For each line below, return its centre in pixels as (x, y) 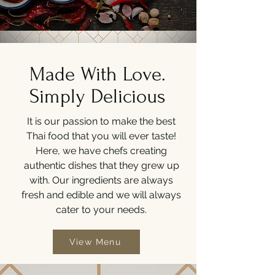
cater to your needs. (101, 210)
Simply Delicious (98, 96)
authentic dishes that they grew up (101, 165)
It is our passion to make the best (101, 121)
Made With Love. (98, 74)
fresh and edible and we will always (101, 195)
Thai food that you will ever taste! (101, 136)
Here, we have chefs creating (101, 151)
